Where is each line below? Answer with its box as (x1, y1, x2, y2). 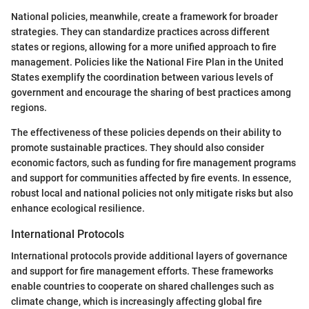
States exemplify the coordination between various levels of (11, 71, 273, 83)
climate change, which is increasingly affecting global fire (11, 295, 262, 307)
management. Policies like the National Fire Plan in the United (11, 56, 283, 68)
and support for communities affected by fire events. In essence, (11, 172, 291, 183)
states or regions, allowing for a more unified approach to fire (11, 41, 277, 52)
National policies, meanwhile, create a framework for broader (11, 10, 278, 22)
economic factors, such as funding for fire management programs (11, 157, 296, 168)
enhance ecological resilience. (11, 202, 145, 214)
